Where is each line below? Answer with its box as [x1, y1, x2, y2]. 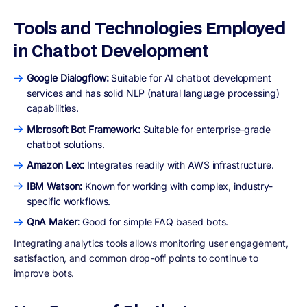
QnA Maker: [26, 216, 83, 228]
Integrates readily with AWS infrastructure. [84, 159, 274, 171]
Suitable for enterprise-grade [143, 123, 271, 135]
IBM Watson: [26, 180, 83, 192]
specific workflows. [26, 195, 111, 207]
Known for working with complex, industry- [82, 180, 273, 192]
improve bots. [14, 267, 75, 279]
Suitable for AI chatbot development [111, 72, 271, 84]
